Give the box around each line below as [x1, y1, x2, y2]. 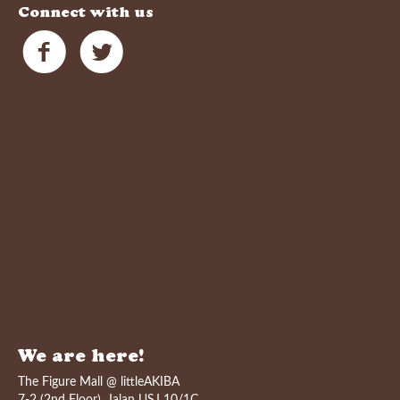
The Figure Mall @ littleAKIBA [18, 376, 179, 388]
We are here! [18, 349, 145, 367]
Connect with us [18, 7, 154, 21]
